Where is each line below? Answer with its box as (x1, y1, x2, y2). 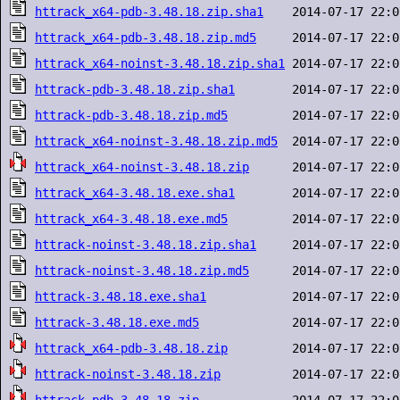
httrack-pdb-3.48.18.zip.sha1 (35, 82, 235, 96)
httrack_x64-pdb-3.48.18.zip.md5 (35, 30, 256, 45)
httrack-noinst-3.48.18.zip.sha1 (35, 237, 256, 252)
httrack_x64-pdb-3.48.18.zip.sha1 (35, 4, 263, 19)
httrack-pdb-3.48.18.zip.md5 (35, 108, 228, 122)
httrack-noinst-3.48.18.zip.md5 (35, 263, 249, 278)
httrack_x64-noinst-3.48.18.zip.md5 (35, 134, 278, 148)
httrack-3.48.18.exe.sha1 (35, 289, 206, 304)
